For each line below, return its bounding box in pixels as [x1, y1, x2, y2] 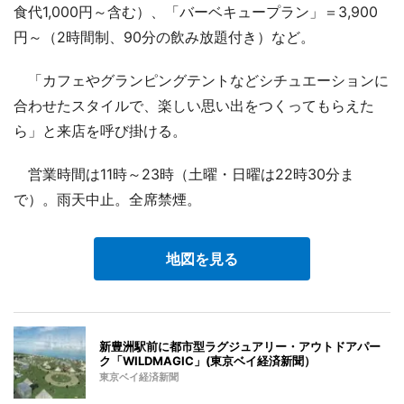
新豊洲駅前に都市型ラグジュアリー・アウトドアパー [99, 338, 381, 353]
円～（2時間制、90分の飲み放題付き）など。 [14, 27, 315, 46]
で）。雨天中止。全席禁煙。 [14, 189, 201, 208]
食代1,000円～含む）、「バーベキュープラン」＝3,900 [14, 2, 378, 21]
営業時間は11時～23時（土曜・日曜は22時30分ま [14, 164, 354, 183]
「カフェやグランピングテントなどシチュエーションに [14, 70, 389, 89]
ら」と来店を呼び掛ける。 [14, 121, 187, 140]
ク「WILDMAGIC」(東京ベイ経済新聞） [99, 353, 316, 368]
